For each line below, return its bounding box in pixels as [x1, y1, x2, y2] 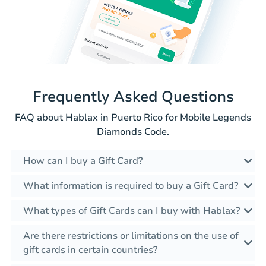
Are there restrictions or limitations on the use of [23, 229, 239, 242]
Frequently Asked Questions [32, 86, 234, 107]
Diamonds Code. [97, 125, 169, 138]
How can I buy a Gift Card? [23, 154, 142, 167]
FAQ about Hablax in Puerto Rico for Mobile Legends [15, 110, 251, 124]
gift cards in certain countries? [23, 243, 157, 256]
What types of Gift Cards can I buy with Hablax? [23, 204, 240, 217]
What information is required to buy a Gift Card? [23, 179, 238, 192]
